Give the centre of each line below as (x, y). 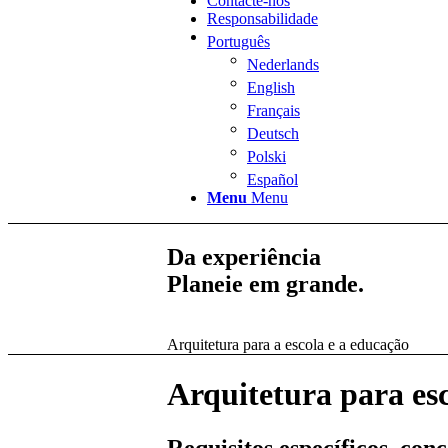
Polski (266, 157)
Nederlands (283, 65)
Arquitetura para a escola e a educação (288, 344)
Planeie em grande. (265, 283)
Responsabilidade (262, 19)
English (271, 88)
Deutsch (273, 134)
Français (273, 111)
